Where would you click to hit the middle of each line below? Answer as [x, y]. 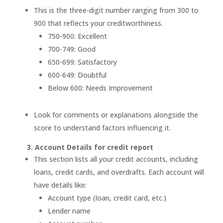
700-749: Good [71, 49]
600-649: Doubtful [77, 75]
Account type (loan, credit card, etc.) [107, 198]
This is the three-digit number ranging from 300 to [116, 10]
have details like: [60, 185]
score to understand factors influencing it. [102, 128]
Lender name [69, 211]
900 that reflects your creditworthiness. [98, 23]
